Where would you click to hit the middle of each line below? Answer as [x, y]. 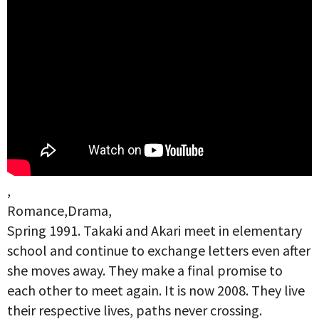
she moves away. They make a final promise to [145, 270]
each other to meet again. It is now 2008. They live [156, 290]
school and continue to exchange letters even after [159, 250]
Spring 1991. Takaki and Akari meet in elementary [155, 230]
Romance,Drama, [59, 210]
